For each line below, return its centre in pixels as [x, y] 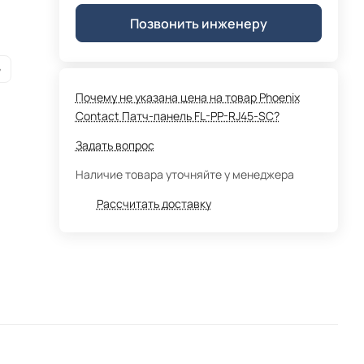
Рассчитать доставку [154, 204]
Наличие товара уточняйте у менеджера [184, 174]
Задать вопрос [115, 145]
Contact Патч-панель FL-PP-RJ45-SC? [177, 116]
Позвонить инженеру [198, 23]
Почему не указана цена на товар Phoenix [187, 97]
